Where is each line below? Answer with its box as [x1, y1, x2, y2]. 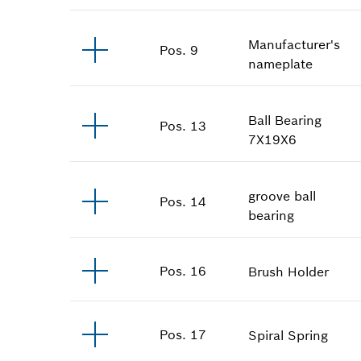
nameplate [248, 55, 313, 72]
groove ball [248, 187, 317, 204]
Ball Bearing [248, 111, 322, 128]
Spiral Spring [248, 326, 329, 343]
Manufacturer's [248, 35, 341, 52]
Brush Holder [248, 263, 330, 280]
